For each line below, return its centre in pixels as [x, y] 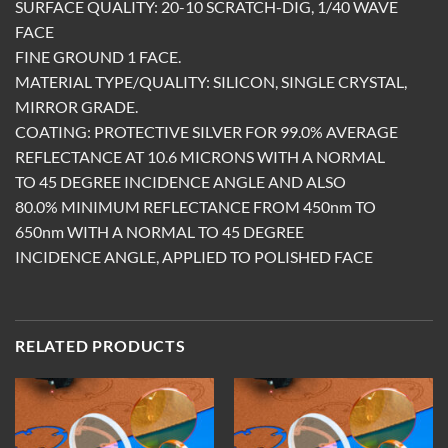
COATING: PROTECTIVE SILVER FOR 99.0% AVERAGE [206, 132]
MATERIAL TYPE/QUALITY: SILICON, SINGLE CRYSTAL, [211, 82]
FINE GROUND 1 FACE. [98, 57]
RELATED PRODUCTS [100, 346]
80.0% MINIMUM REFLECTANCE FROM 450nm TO [195, 207]
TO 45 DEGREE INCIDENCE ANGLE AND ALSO [180, 182]
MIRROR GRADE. [76, 107]
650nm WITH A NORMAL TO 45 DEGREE [159, 232]
